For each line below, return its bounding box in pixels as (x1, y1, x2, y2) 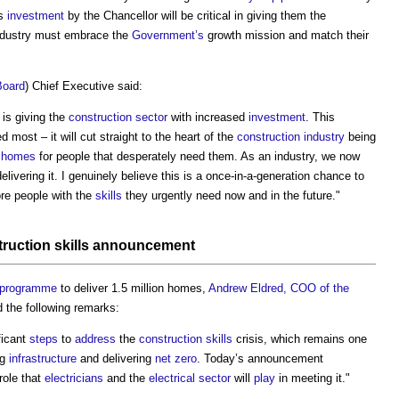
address (75, 331, 116, 346)
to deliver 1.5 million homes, (57, 281, 208, 295)
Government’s (132, 28, 204, 42)
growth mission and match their (204, 28, 369, 42)
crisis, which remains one (232, 331, 367, 346)
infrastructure (9, 351, 77, 365)
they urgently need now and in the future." (122, 188, 340, 202)
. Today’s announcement (197, 351, 323, 365)
